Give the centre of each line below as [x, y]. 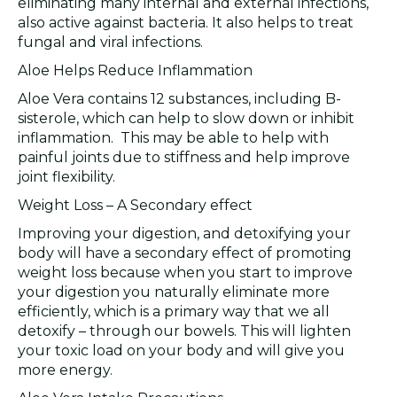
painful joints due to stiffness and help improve [184, 157]
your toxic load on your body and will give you [181, 350]
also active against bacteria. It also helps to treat [186, 23]
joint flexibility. [66, 177]
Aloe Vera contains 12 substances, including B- [179, 99]
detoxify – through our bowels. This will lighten [184, 331]
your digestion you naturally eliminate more [174, 292]
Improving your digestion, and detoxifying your [184, 234]
